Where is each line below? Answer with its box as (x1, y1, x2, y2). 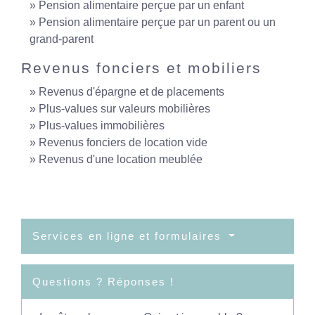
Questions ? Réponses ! (32, 276, 174, 288)
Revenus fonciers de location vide (39, 136, 207, 148)
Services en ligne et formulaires (32, 230, 226, 242)
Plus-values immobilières (39, 120, 165, 131)
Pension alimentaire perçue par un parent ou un (39, 16, 276, 28)
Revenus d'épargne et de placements (39, 86, 224, 98)
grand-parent (30, 33, 94, 45)
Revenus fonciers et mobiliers (21, 60, 262, 76)
